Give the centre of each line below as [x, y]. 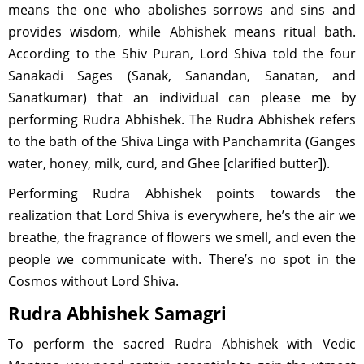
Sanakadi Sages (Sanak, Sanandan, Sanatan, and [182, 76]
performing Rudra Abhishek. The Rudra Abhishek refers [182, 119]
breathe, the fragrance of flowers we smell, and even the [182, 237]
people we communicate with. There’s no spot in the [182, 259]
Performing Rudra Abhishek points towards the [182, 193]
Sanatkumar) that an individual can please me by [182, 97]
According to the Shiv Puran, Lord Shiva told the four [182, 54]
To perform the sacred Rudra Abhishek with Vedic [182, 344]
